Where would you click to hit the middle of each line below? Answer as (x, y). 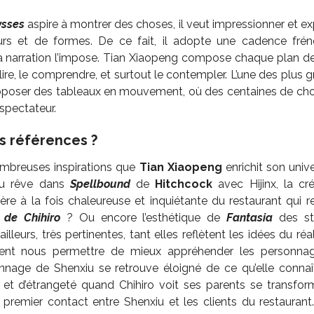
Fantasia (250, 218)
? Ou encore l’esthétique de (146, 218)
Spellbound (100, 184)
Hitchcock (184, 184)
